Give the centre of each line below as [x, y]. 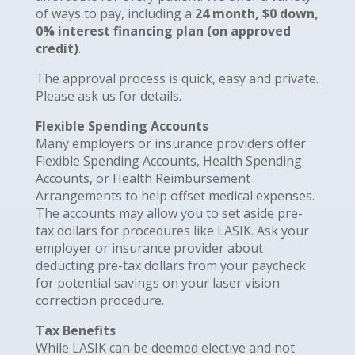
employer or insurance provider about [149, 248]
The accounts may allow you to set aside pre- [169, 213]
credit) [57, 48]
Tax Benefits [75, 330]
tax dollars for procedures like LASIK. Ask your [172, 230]
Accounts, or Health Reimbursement [143, 178]
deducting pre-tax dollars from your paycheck [170, 265]
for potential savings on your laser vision [157, 282]
